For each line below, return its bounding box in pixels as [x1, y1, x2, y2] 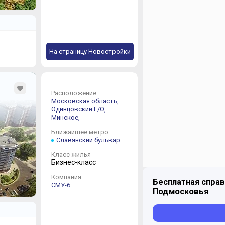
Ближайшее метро [51, 128, 108, 136]
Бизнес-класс [51, 158, 96, 166]
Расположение [51, 89, 96, 97]
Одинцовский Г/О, [51, 105, 107, 113]
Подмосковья [152, 187, 208, 196]
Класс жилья [51, 151, 91, 158]
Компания [51, 173, 81, 181]
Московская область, [51, 97, 120, 105]
